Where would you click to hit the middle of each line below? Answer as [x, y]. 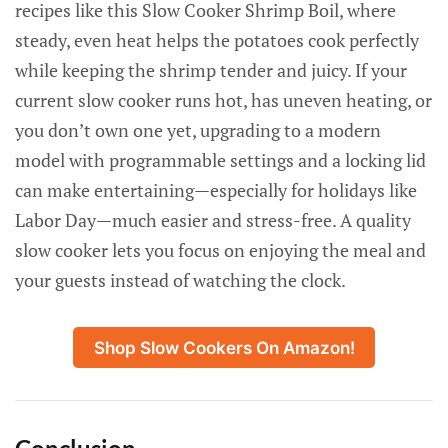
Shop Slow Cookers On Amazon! [224, 348]
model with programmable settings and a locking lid [220, 160]
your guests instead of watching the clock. [180, 280]
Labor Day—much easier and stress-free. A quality [213, 220]
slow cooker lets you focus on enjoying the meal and [220, 250]
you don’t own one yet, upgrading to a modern [198, 130]
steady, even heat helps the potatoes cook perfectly [217, 40]
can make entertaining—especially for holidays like [216, 190]
